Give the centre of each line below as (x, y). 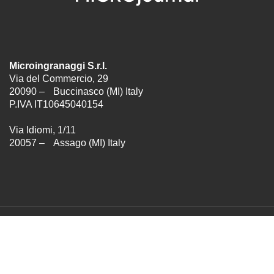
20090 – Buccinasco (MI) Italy (79, 91)
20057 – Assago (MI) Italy (67, 143)
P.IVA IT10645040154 (56, 104)
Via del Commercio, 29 (59, 79)
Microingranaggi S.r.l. (65, 66)
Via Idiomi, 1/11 (43, 130)
